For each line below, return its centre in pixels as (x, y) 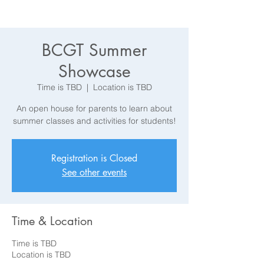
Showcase (94, 71)
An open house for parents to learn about (94, 108)
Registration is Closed (94, 158)
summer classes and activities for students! (94, 121)
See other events (94, 172)
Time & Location (52, 221)
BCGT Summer (94, 50)
